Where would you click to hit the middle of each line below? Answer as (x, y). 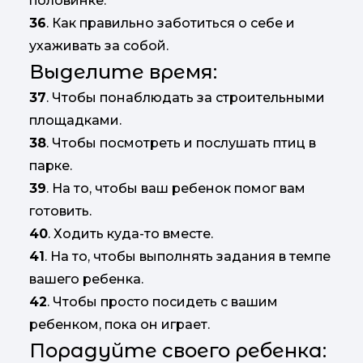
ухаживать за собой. (99, 46)
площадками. (75, 121)
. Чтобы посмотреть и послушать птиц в (181, 143)
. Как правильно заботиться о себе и (171, 23)
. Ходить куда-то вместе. (130, 234)
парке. (51, 166)
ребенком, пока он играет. (120, 325)
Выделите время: (123, 72)
